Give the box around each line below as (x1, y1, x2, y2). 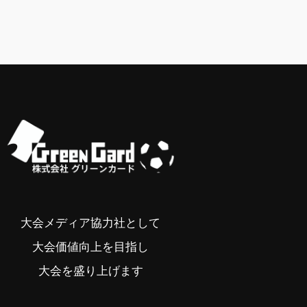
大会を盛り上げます (38, 265, 143, 278)
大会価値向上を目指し (32, 241, 149, 254)
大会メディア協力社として (21, 217, 160, 230)
